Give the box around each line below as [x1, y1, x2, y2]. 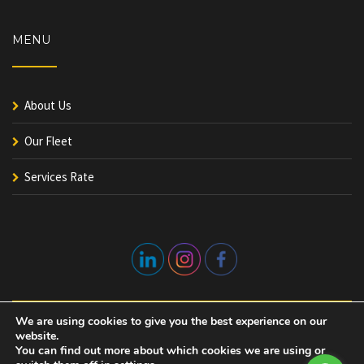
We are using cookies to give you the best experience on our [15, 314, 327, 329]
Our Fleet [24, 132, 72, 149]
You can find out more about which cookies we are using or [15, 343, 325, 358]
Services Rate [24, 168, 94, 184]
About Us [24, 97, 71, 113]
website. [15, 328, 58, 344]
